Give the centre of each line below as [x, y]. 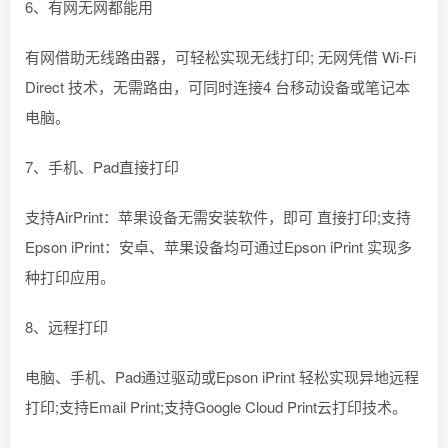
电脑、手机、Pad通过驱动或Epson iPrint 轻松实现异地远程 [222, 377]
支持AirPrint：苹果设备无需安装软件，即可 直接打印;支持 [218, 217]
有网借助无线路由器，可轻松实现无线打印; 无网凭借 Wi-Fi [220, 57]
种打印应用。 [70, 277]
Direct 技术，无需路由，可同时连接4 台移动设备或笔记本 [217, 87]
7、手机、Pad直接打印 [102, 167]
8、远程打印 [66, 327]
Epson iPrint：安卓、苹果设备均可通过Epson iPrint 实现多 [218, 247]
